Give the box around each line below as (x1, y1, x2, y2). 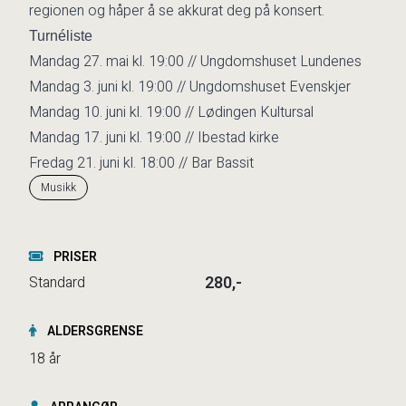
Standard (29, 272, 85, 294)
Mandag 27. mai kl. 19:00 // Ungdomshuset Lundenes (29, 51, 362, 72)
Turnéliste (29, 28, 92, 43)
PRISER (51, 247, 97, 266)
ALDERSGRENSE (44, 322, 143, 341)
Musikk (41, 179, 76, 196)
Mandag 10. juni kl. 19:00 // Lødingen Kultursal (29, 101, 314, 123)
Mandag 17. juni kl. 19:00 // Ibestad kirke (29, 127, 279, 149)
